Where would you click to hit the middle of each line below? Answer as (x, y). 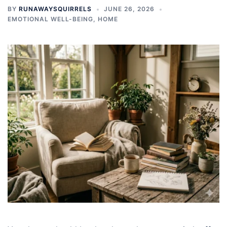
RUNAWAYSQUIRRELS (55, 9)
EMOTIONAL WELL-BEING (50, 19)
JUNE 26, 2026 (129, 9)
